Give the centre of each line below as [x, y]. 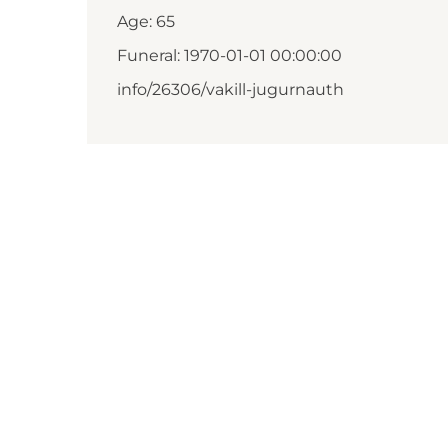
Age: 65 [146, 21]
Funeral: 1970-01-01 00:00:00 [229, 55]
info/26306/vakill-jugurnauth [230, 89]
